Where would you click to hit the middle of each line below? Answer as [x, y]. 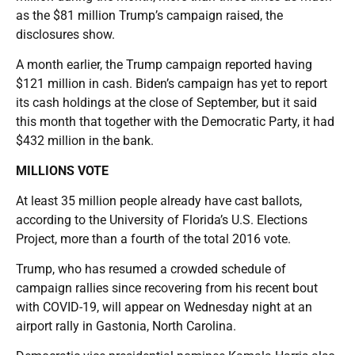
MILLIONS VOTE [62, 170]
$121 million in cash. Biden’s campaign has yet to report [172, 83]
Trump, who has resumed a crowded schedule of [151, 269]
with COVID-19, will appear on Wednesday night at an [164, 307]
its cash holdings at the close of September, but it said [166, 102]
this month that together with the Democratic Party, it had [175, 121]
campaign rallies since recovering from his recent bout [167, 288]
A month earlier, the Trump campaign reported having [164, 64]
